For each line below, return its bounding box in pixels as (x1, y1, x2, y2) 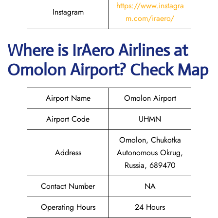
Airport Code (46, 113, 90, 125)
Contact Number (41, 181, 95, 192)
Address (54, 147, 81, 158)
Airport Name (45, 92, 91, 104)
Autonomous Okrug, (117, 147, 183, 158)
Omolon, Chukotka (119, 134, 181, 145)
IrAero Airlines (72, 40, 174, 60)
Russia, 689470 (124, 160, 176, 171)
